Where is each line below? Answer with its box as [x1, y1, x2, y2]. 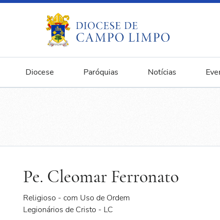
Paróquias [83, 67, 118, 78]
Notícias [147, 67, 176, 78]
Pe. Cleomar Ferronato [23, 166, 179, 187]
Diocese [25, 67, 54, 78]
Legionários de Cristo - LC [23, 204, 113, 215]
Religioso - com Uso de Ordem [23, 192, 131, 203]
